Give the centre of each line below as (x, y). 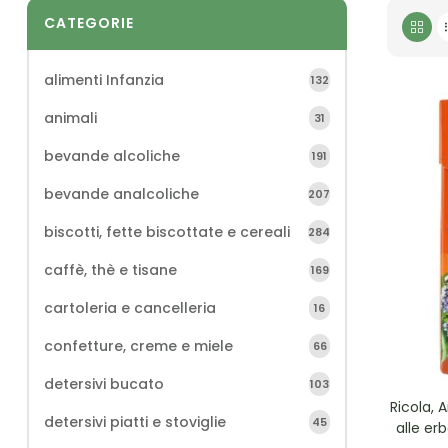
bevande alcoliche (112, 156)
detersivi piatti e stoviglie (135, 422)
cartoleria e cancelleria (130, 308)
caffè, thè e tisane (110, 270)
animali (70, 118)
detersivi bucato (104, 384)
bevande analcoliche (121, 194)
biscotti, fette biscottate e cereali (167, 232)
